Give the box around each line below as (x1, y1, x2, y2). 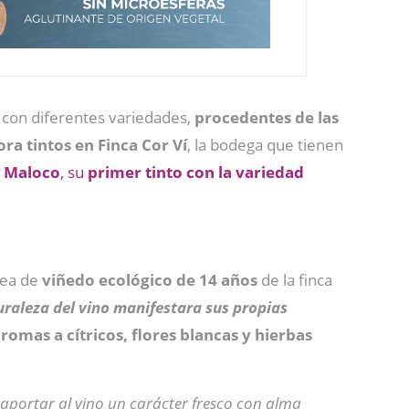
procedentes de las (194, 107, 339, 128)
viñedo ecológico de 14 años (42, 269, 257, 290)
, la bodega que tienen (187, 134, 343, 155)
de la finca (257, 269, 332, 290)
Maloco (4, 162, 60, 183)
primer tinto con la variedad (88, 162, 304, 183)
